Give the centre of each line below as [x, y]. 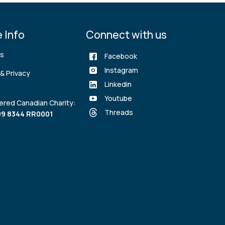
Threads [119, 112]
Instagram [122, 70]
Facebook [121, 56]
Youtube [119, 98]
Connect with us [127, 34]
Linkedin [118, 84]
